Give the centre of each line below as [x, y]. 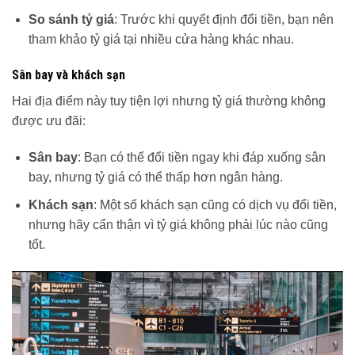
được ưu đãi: [49, 121]
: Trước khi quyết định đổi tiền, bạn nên [223, 19]
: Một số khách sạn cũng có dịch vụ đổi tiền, [215, 204]
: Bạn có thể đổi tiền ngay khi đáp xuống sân [201, 158]
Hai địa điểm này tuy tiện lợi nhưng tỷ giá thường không [169, 101]
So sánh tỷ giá [71, 19]
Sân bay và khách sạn [69, 75]
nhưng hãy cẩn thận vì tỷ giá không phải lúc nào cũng [178, 224]
